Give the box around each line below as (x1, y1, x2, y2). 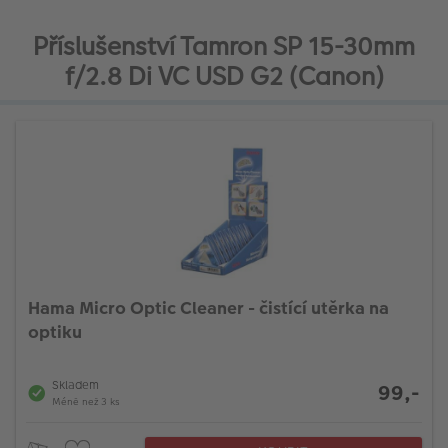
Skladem (52, 377, 99, 394)
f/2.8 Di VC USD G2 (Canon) (64, 59, 384, 95)
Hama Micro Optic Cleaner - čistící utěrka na (28, 296, 389, 321)
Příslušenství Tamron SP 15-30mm (33, 29, 415, 65)
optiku (28, 320, 82, 345)
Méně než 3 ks (52, 395, 120, 410)
